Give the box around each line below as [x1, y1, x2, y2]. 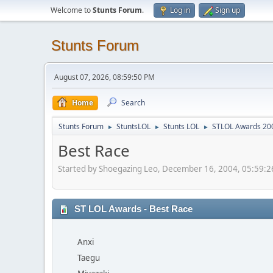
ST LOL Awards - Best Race [72, 204, 193, 214]
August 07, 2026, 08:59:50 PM [54, 72, 155, 82]
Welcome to [51, 5, 93, 15]
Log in [170, 5, 190, 15]
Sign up [215, 5, 240, 15]
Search [121, 97, 145, 108]
